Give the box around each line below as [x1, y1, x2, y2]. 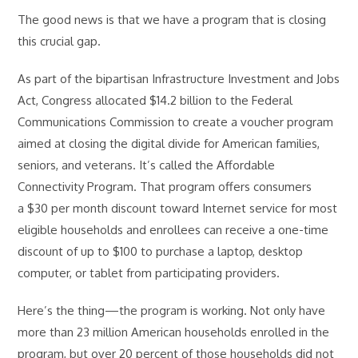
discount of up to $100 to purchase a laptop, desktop [18, 243, 304, 259]
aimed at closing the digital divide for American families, [18, 135, 320, 151]
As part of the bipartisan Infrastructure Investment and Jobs [18, 70, 340, 86]
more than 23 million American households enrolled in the [18, 324, 330, 340]
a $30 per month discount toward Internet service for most [18, 200, 338, 216]
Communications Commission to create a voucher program [18, 113, 334, 129]
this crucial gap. [18, 33, 101, 49]
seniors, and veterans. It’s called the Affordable [18, 157, 276, 173]
